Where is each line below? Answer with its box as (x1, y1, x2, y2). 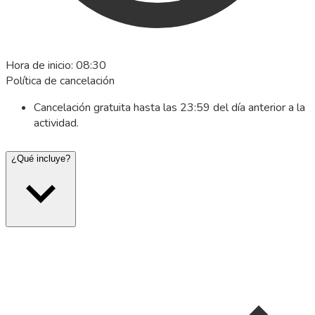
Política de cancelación (6, 72, 115, 89)
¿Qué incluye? (11, 153, 70, 164)
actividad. (34, 115, 79, 131)
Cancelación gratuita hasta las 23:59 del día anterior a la (34, 99, 305, 115)
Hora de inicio (6, 57, 71, 73)
